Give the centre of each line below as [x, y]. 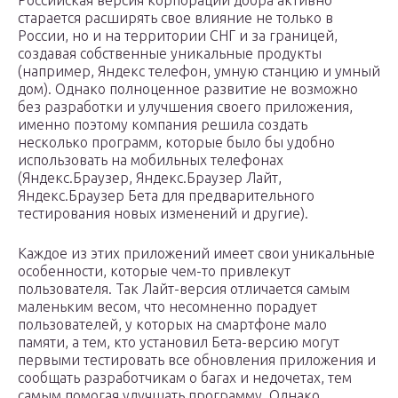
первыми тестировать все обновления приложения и [197, 360]
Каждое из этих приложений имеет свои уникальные [196, 254]
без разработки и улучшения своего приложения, [185, 107]
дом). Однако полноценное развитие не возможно [188, 89]
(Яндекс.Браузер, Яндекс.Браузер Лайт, [150, 178]
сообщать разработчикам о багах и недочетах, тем [185, 378]
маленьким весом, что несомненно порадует [167, 307]
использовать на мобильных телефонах [151, 160]
